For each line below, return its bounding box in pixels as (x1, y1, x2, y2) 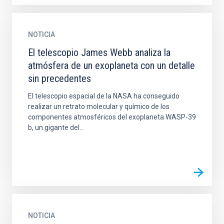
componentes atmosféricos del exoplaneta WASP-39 (28, 113, 196, 121)
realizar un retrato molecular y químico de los (28, 102, 169, 110)
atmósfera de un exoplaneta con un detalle (28, 59, 195, 71)
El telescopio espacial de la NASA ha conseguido (28, 92, 179, 100)
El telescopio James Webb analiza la (28, 46, 170, 58)
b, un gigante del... (28, 123, 84, 131)
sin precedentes (28, 72, 91, 84)
